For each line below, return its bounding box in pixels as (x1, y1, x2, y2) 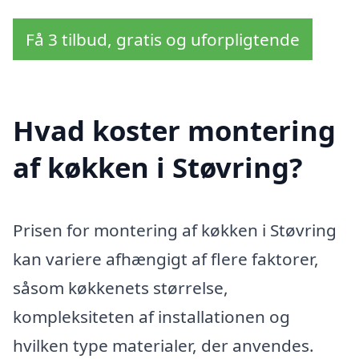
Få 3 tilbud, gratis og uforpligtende (26, 28, 300, 51)
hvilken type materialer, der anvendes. (13, 334, 314, 357)
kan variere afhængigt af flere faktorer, (13, 248, 319, 271)
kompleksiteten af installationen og (13, 305, 290, 329)
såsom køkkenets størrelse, (13, 276, 228, 300)
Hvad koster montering (13, 111, 336, 150)
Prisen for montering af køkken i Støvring (13, 219, 337, 242)
